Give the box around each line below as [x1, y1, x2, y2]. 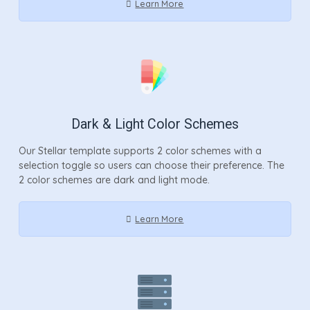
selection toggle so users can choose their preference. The [18, 158, 284, 172]
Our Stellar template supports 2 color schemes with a [18, 144, 262, 157]
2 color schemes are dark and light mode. [18, 173, 210, 186]
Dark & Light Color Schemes [71, 116, 239, 132]
